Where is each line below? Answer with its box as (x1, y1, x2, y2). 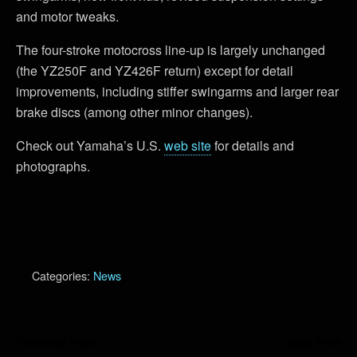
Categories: (32, 267, 93, 284)
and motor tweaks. (16, 7, 119, 25)
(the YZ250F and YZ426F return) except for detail (16, 61, 293, 80)
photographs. (16, 157, 90, 175)
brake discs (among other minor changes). (16, 103, 253, 121)
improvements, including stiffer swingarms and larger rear (16, 82, 339, 100)
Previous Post (16, 334, 94, 350)
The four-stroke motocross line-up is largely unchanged (16, 41, 325, 59)
